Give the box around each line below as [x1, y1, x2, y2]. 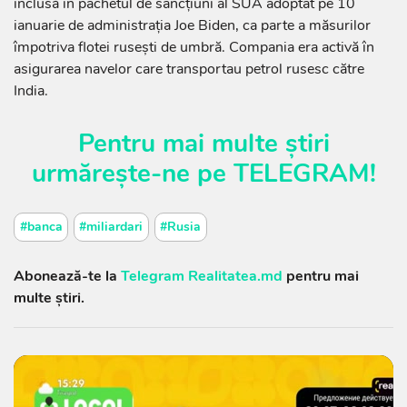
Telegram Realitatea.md [121, 265, 283, 286]
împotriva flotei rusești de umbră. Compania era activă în [14, 37, 374, 58]
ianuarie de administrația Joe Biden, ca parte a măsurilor [14, 15, 371, 36]
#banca [19, 218, 63, 236]
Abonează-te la [14, 265, 121, 286]
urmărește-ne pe [31, 156, 233, 192]
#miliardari [79, 218, 144, 236]
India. [14, 81, 48, 102]
